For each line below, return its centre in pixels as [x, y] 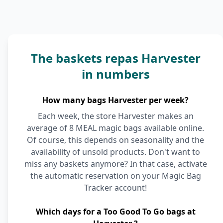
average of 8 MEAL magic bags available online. [115, 128]
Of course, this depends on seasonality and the [115, 140]
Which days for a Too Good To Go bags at [115, 212]
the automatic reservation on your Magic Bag [115, 176]
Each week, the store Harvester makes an [115, 116]
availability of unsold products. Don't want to [115, 152]
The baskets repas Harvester [115, 58]
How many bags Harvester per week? [115, 100]
